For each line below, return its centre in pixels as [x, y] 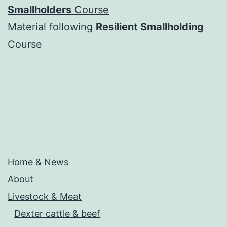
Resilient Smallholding [150, 27]
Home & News [38, 162]
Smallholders [40, 9]
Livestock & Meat [45, 197]
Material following [52, 27]
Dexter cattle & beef [58, 214]
